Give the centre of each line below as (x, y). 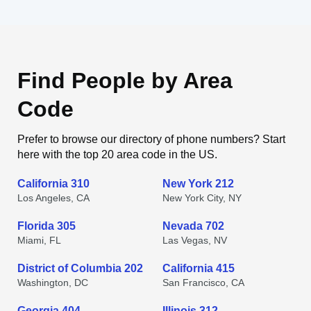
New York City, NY (202, 198)
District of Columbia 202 (80, 268)
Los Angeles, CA (53, 198)
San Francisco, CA (203, 283)
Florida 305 (47, 226)
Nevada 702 (193, 226)
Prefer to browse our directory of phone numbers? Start (151, 139)
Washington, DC (53, 283)
